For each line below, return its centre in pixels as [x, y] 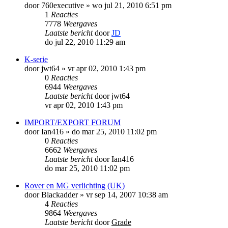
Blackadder [60, 194]
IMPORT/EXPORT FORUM [73, 122]
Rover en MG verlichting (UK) [75, 185]
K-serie [36, 59]
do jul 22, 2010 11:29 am [85, 42]
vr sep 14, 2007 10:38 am [127, 194]
